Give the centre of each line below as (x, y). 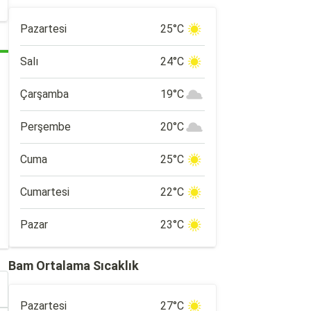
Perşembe (45, 127)
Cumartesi (45, 192)
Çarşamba (44, 94)
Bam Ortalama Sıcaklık (74, 266)
